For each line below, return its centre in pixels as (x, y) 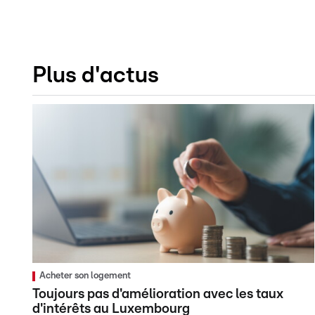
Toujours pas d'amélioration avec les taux (158, 294)
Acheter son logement (85, 276)
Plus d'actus (96, 75)
